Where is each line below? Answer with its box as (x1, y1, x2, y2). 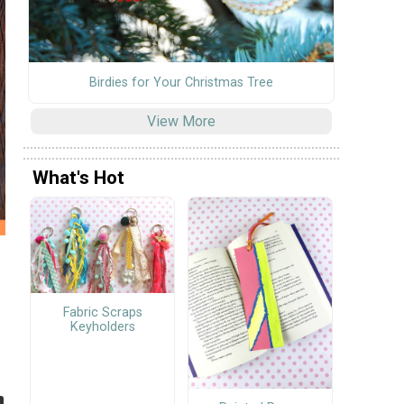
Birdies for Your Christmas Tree (89, 74, 273, 90)
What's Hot (32, 167, 124, 189)
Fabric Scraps (62, 305, 142, 321)
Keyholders (69, 319, 135, 335)
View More (147, 112, 216, 130)
